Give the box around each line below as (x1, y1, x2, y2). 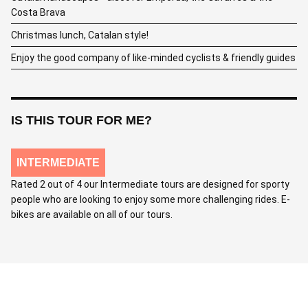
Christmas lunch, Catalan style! (11, 30, 148, 41)
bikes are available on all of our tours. (11, 209, 173, 220)
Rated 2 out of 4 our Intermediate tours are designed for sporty (11, 179, 289, 190)
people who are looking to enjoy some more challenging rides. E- (11, 194, 290, 205)
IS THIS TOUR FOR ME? (11, 113, 152, 127)
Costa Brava (11, 7, 65, 18)
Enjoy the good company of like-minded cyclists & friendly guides (11, 52, 296, 63)
